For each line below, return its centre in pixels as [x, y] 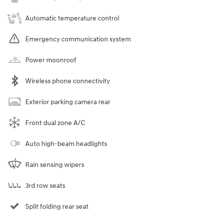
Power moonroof [51, 60]
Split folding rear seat [57, 206]
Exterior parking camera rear [68, 102]
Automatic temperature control [72, 18]
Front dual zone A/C [55, 123]
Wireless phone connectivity [68, 81]
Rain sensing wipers [55, 164]
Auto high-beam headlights [66, 144]
